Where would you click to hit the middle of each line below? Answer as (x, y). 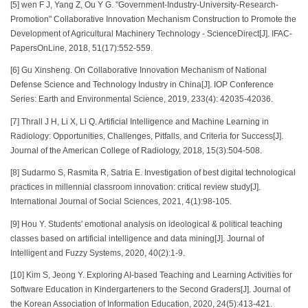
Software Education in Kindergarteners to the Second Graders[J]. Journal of (150, 290)
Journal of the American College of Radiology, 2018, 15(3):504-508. (136, 150)
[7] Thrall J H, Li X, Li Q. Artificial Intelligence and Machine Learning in (140, 121)
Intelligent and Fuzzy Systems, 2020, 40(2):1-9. (98, 253)
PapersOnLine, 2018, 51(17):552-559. (81, 48)
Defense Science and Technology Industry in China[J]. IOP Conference (142, 85)
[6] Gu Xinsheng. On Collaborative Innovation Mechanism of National (139, 70)
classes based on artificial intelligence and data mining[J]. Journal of (137, 238)
